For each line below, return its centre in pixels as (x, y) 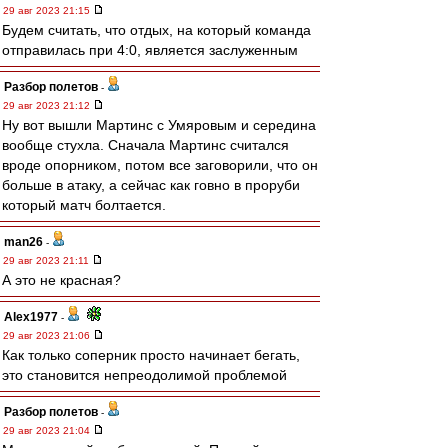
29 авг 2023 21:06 (48, 335)
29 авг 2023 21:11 (47, 260)
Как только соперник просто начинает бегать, (151, 355)
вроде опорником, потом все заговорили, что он (160, 165)
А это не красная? (61, 280)
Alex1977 (31, 317)
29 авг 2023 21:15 (48, 10)
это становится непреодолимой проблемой (144, 375)
